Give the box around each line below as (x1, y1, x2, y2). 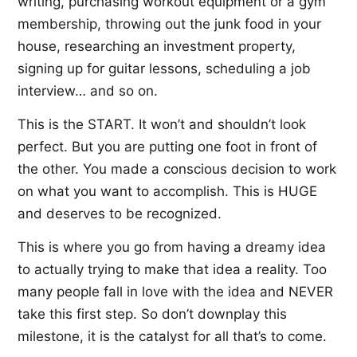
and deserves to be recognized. (18, 206, 222, 222)
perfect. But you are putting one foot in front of (18, 139, 317, 155)
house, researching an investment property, (18, 38, 296, 55)
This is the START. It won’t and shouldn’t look (18, 116, 306, 133)
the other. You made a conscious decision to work (18, 161, 336, 178)
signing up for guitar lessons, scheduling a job (18, 61, 311, 77)
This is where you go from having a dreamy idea (18, 239, 326, 256)
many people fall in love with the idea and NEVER (18, 284, 333, 300)
